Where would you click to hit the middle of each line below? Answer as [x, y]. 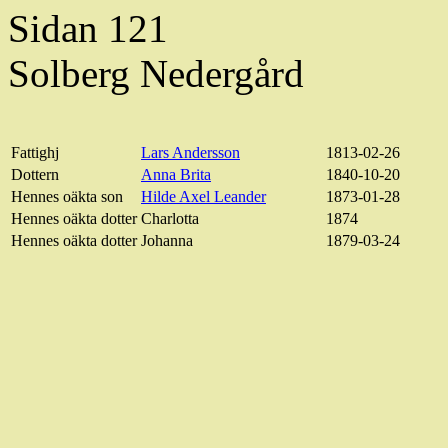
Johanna [167, 241]
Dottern [35, 175]
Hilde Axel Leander [203, 197]
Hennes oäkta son [67, 197]
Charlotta [170, 219]
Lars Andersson [190, 153]
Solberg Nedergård [156, 74]
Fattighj [35, 153]
